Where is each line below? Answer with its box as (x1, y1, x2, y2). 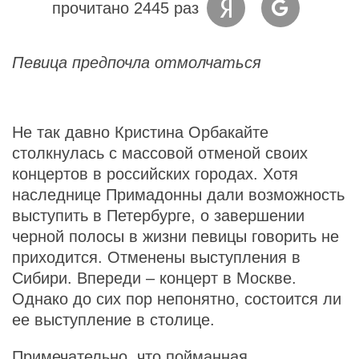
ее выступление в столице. (12, 310, 215, 329)
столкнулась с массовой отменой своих (12, 143, 308, 162)
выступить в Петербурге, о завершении (12, 206, 305, 224)
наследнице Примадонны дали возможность (12, 185, 345, 204)
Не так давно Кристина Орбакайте (12, 123, 268, 141)
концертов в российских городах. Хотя (12, 164, 298, 183)
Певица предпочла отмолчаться (12, 53, 261, 71)
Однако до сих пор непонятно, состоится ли (12, 289, 341, 308)
